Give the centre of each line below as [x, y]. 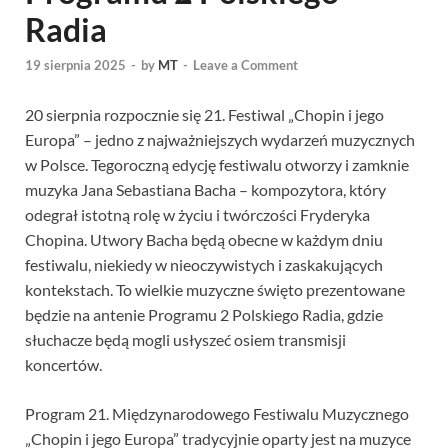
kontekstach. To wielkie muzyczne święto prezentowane [215, 290]
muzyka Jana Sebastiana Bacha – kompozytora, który [205, 190]
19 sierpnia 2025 [75, 65]
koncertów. [63, 365]
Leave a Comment [245, 65]
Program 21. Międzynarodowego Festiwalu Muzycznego [217, 414]
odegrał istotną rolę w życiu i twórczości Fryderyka [197, 215]
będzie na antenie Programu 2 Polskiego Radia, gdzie [204, 315]
